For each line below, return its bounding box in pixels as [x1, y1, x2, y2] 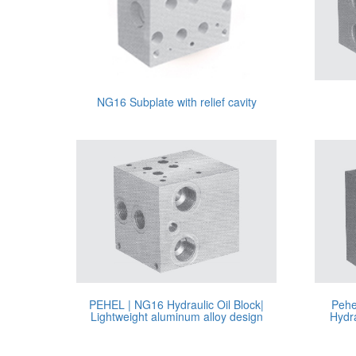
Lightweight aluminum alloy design [90, 308, 263, 324]
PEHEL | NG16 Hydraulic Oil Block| [89, 296, 264, 312]
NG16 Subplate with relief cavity [96, 94, 257, 110]
